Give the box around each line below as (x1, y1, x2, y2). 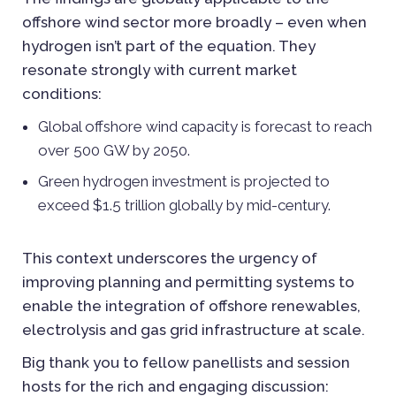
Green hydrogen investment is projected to (38, 171, 330, 190)
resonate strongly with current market (22, 60, 297, 79)
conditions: (22, 84, 102, 103)
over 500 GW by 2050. (38, 141, 190, 159)
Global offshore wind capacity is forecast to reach (38, 117, 372, 135)
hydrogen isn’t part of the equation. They (22, 36, 316, 55)
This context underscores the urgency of (22, 248, 317, 267)
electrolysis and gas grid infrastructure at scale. (22, 320, 365, 339)
